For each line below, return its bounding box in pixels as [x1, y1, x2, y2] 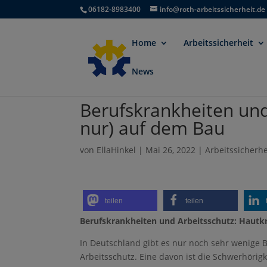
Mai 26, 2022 [145, 144, 196, 156]
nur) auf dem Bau [80, 116, 225, 140]
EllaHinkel [97, 144, 136, 156]
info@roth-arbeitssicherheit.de [160, 4, 266, 14]
